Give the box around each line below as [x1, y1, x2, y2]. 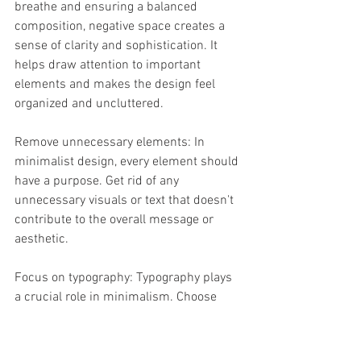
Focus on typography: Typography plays [15, 270, 235, 286]
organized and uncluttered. [15, 96, 164, 112]
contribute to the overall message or [15, 212, 217, 228]
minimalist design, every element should [15, 154, 242, 170]
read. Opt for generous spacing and [15, 328, 213, 344]
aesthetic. [15, 231, 68, 247]
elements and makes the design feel [15, 77, 218, 93]
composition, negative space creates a [15, 19, 228, 35]
